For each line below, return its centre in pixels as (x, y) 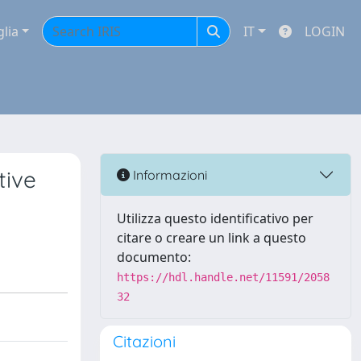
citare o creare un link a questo (212, 238)
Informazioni (168, 174)
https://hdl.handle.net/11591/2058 (223, 277)
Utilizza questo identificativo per (215, 218)
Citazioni (144, 341)
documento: (154, 257)
